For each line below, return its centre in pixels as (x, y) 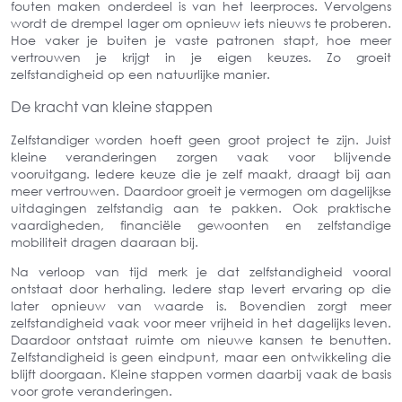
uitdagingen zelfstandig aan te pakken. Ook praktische (201, 207)
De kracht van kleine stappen (112, 106)
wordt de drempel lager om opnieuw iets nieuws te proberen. (201, 22)
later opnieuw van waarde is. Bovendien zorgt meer (201, 305)
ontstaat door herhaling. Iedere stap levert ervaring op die (201, 288)
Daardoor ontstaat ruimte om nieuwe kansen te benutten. (201, 339)
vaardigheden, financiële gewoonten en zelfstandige (201, 224)
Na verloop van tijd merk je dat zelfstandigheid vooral (201, 271)
